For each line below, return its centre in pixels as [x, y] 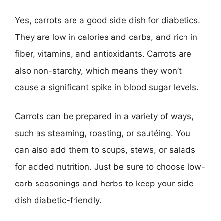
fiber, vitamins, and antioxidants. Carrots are [103, 54]
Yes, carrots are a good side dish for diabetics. [108, 20]
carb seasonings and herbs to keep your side [104, 184]
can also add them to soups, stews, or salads [105, 150]
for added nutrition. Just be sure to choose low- [110, 167]
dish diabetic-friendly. [58, 200]
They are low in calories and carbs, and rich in [106, 37]
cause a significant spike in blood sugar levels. [107, 87]
